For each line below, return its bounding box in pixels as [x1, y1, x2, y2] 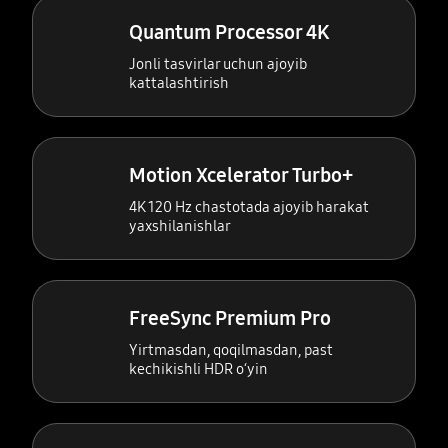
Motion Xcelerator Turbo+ [129, 162, 354, 187]
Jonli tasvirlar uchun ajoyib [129, 54, 308, 73]
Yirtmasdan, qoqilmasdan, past [129, 340, 334, 359]
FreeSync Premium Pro [129, 305, 332, 330]
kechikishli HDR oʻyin [129, 359, 269, 378]
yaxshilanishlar [129, 216, 232, 235]
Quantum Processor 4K [129, 19, 330, 44]
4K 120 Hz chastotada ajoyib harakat [129, 197, 370, 216]
